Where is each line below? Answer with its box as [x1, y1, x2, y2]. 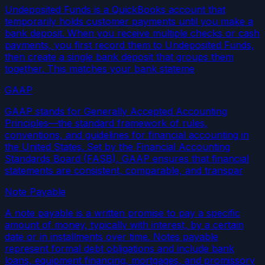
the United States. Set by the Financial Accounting [5, 141, 230, 153]
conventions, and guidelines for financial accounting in [5, 129, 249, 141]
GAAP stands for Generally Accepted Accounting [5, 105, 227, 118]
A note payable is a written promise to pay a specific [5, 207, 240, 219]
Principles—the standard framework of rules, [5, 117, 208, 130]
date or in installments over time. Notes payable [5, 231, 218, 243]
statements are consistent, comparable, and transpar [5, 164, 243, 177]
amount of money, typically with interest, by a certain [5, 219, 244, 231]
